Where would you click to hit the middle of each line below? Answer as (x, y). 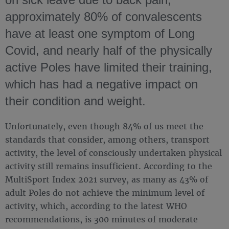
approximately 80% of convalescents (104, 17)
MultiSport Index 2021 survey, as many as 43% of (107, 179)
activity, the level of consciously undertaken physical (113, 153)
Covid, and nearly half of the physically (109, 50)
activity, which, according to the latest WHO (96, 206)
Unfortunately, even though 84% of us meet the (104, 126)
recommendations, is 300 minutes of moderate (101, 219)
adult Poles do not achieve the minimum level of (105, 192)
